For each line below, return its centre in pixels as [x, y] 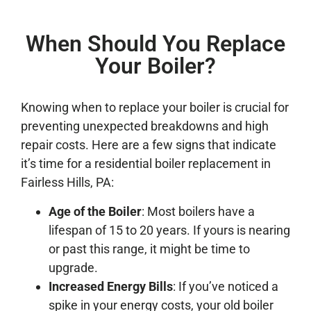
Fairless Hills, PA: [67, 183]
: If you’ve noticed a [226, 286]
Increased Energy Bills [111, 286]
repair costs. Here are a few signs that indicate [149, 145]
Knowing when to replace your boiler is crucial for [155, 108]
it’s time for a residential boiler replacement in [146, 164]
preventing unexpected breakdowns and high [145, 126]
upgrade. [73, 267]
